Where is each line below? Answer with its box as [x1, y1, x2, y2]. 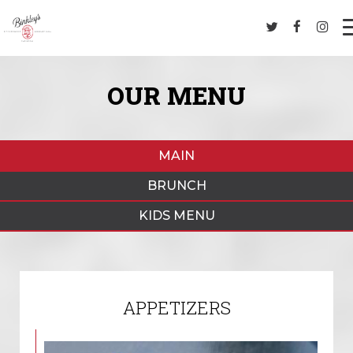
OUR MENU [107, 80, 246, 111]
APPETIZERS [122, 296, 231, 319]
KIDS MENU [138, 208, 215, 223]
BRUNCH [147, 178, 206, 193]
